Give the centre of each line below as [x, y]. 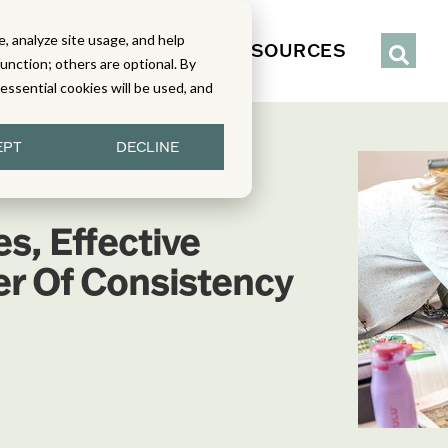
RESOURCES [285, 50]
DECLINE [147, 147]
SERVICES [138, 50]
